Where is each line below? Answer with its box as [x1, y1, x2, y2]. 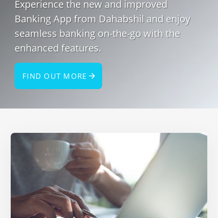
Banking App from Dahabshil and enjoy [15, 12, 190, 25]
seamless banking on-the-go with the [15, 26, 180, 40]
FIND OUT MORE [22, 71, 87, 81]
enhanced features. [15, 41, 101, 54]
